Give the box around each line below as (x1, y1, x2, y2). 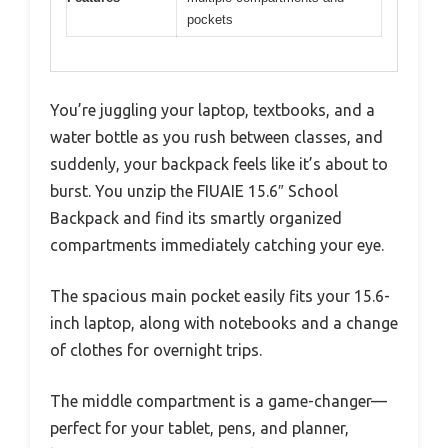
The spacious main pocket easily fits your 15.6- (50, 287, 390, 306)
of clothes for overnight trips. (50, 341, 262, 360)
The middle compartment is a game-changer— (50, 392, 387, 411)
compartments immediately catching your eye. (50, 236, 384, 255)
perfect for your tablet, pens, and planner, (50, 419, 349, 438)
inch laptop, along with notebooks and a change (50, 314, 398, 333)
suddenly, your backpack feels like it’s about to (50, 155, 388, 174)
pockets (187, 11, 233, 27)
